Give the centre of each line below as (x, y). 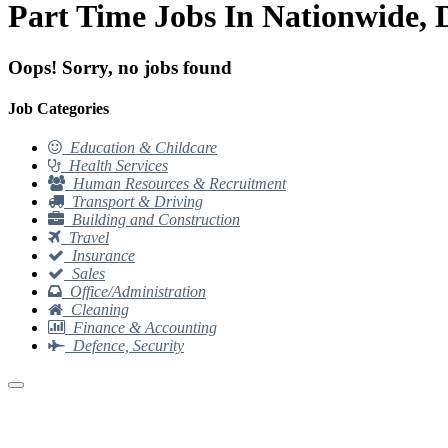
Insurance (103, 256)
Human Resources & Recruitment (179, 184)
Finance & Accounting (145, 328)
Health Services (118, 166)
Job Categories (58, 109)
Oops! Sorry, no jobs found (120, 67)
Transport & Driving (137, 202)
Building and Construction (156, 220)
